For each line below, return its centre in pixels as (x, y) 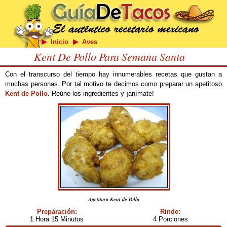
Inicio (59, 42)
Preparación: (57, 212)
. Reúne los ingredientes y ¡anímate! (101, 93)
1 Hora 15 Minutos (57, 219)
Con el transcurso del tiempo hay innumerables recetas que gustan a (113, 74)
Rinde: (170, 212)
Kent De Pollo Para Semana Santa (109, 56)
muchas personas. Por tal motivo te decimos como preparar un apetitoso (113, 84)
